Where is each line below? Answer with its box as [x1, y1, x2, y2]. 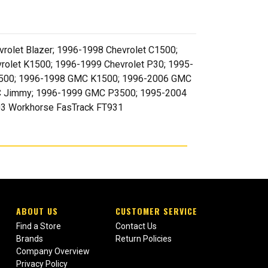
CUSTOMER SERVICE [115, 205, 197, 218]
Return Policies [115, 234, 172, 244]
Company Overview [16, 246, 90, 257]
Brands [16, 234, 43, 244]
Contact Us [115, 221, 157, 232]
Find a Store [16, 221, 61, 232]
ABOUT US [16, 205, 58, 218]
